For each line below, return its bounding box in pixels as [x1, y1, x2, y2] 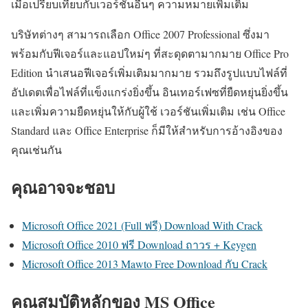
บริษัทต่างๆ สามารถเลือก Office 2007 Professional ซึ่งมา [11, 26, 269, 41]
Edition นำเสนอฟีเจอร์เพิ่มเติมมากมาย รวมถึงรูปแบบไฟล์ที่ [11, 65, 287, 80]
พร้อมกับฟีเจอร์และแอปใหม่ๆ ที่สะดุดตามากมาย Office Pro [11, 45, 289, 60]
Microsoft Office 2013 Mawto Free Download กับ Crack [22, 256, 267, 271]
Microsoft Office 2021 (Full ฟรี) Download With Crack [22, 217, 263, 232]
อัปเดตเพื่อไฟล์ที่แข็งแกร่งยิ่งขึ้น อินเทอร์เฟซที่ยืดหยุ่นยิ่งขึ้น [11, 84, 288, 99]
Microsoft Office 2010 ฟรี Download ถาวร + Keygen [22, 236, 256, 252]
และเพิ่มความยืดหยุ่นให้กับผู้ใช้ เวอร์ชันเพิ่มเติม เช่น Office [11, 103, 285, 118]
